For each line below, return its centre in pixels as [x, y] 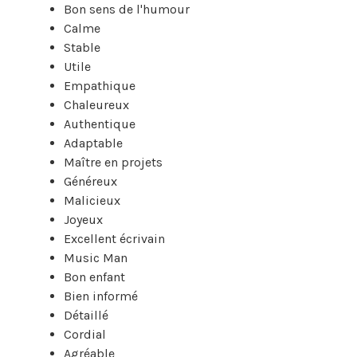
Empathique [100, 85]
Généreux [90, 181]
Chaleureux [96, 104]
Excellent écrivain [114, 238]
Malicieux [92, 200]
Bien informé [101, 296]
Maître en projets [113, 162]
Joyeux [83, 219]
